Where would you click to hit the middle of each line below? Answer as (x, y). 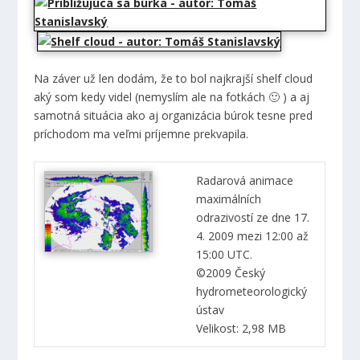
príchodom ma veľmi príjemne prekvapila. (141, 134)
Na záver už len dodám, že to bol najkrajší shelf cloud (174, 79)
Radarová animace (245, 180)
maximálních (229, 198)
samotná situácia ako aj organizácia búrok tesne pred (174, 116)
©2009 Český (231, 272)
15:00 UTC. (225, 254)
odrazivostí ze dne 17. (253, 217)
